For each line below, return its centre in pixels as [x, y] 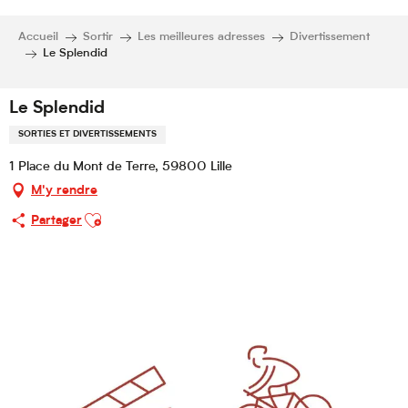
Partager [56, 220]
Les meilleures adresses [201, 37]
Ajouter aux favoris [136, 213]
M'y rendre [64, 190]
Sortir [98, 37]
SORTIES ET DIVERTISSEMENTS [87, 135]
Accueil [38, 37]
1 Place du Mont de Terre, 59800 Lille [121, 168]
